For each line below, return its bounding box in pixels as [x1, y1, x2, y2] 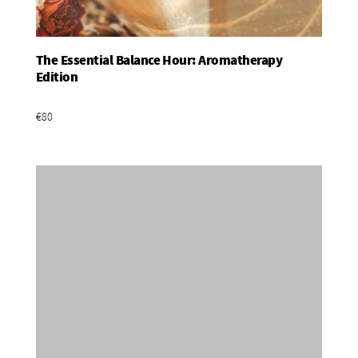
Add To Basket [137, 66, 221, 86]
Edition [36, 67, 78, 87]
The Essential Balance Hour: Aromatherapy [36, 50, 283, 70]
